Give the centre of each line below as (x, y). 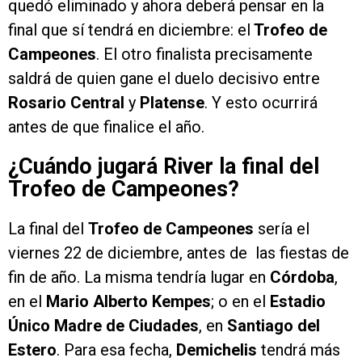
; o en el (238, 302)
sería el (282, 229)
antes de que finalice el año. (106, 127)
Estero (32, 350)
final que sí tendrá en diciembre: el (129, 30)
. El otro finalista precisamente (204, 55)
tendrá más (301, 350)
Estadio (296, 302)
